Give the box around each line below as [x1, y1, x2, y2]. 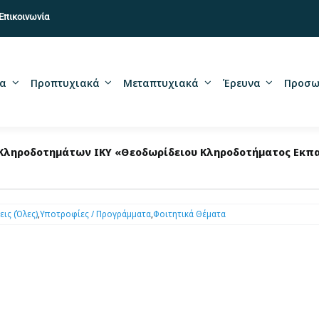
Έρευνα [222, 75, 261, 90]
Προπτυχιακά [30, 75, 100, 90]
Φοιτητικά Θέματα [152, 207, 226, 220]
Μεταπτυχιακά [123, 75, 199, 90]
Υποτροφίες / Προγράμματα [39, 207, 151, 220]
